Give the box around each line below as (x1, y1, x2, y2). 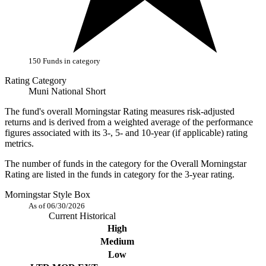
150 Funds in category (28, 56, 100, 66)
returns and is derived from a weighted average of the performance (5, 117, 253, 128)
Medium (100, 236, 134, 247)
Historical (80, 211, 116, 221)
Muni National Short (28, 86, 106, 97)
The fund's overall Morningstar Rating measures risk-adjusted (5, 106, 235, 117)
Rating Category (5, 75, 66, 86)
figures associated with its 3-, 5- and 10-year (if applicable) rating (5, 128, 248, 138)
